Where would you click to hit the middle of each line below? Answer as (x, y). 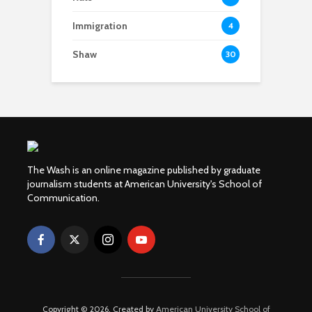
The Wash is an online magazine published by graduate (144, 170)
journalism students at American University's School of (145, 184)
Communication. (63, 198)
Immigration (100, 26)
